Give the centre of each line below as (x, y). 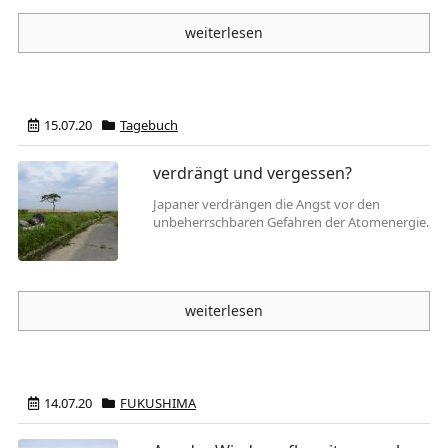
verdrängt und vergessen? (252, 173)
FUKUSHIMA (158, 403)
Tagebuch (149, 125)
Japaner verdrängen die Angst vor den (266, 204)
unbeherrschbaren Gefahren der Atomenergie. (291, 222)
